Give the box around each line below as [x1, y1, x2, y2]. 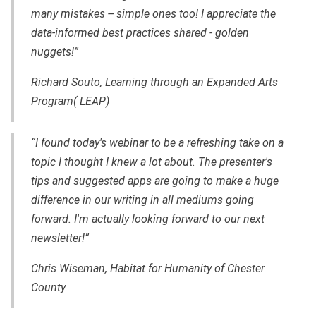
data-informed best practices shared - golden [31, 25, 249, 39]
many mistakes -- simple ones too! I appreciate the [31, 6, 276, 20]
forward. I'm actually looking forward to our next [31, 212, 265, 226]
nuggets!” [31, 44, 78, 59]
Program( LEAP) [31, 94, 109, 108]
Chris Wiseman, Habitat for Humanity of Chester [31, 261, 265, 275]
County [31, 280, 66, 294]
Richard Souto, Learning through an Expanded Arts [31, 75, 278, 89]
